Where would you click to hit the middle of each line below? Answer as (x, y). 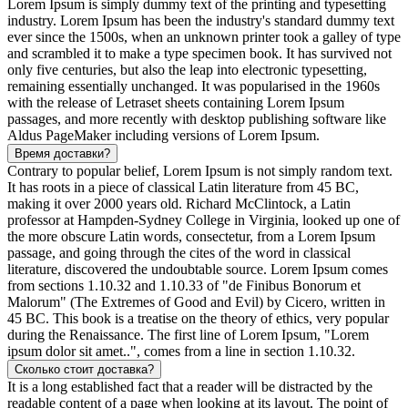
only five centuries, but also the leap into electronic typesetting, (187, 69)
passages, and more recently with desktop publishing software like (197, 118)
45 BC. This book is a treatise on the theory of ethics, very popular (198, 318)
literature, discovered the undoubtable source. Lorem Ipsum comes (198, 269)
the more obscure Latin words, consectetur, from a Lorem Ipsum (191, 236)
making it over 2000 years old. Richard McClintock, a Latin (179, 203)
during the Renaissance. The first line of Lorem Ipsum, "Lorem (188, 334)
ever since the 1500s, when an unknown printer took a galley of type (204, 36)
